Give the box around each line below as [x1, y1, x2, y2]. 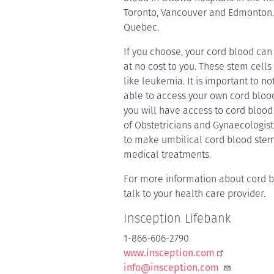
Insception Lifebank [124, 209, 231, 227]
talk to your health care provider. [124, 186, 265, 201]
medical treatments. [124, 147, 211, 161]
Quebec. [124, 20, 159, 34]
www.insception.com [124, 245, 215, 260]
